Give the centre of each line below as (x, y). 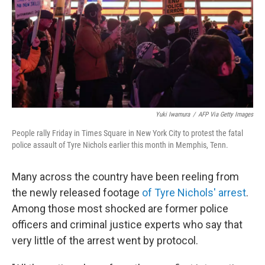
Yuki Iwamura (173, 114)
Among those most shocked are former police (120, 209)
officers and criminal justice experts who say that (127, 224)
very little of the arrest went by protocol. (105, 240)
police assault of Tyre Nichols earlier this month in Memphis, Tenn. (120, 145)
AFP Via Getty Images (226, 114)
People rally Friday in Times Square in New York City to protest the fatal (127, 133)
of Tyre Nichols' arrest (194, 193)
